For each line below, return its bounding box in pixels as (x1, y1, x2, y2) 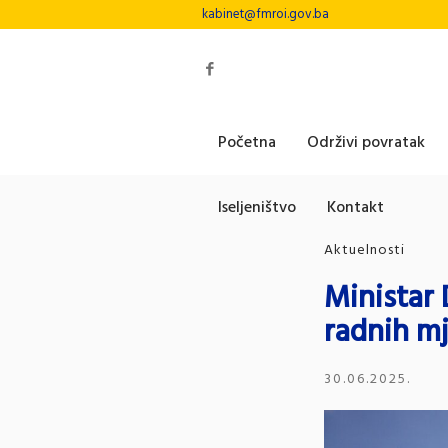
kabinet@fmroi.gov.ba (202, 3, 329, 25)
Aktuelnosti (324, 239, 406, 262)
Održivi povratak (307, 129, 425, 156)
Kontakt (327, 194, 384, 221)
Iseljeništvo (218, 194, 296, 221)
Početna (218, 129, 276, 156)
